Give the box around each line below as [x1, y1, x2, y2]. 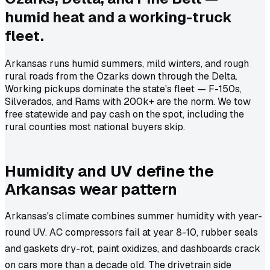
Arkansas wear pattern [5, 179, 177, 200]
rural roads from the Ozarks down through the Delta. [5, 70, 237, 83]
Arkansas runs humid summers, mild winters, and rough [5, 57, 249, 71]
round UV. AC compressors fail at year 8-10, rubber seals [5, 226, 258, 239]
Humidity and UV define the [5, 161, 214, 182]
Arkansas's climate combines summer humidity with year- [5, 210, 262, 223]
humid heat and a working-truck [5, 8, 232, 27]
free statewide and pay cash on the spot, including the [5, 108, 244, 121]
